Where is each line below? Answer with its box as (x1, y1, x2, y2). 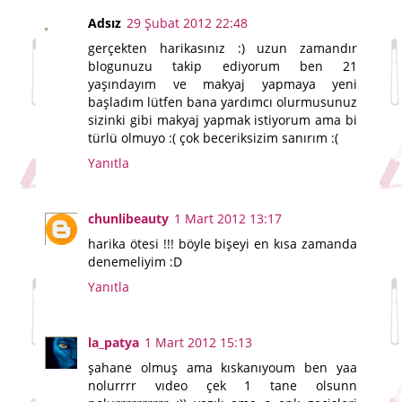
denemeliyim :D (88, 253, 182, 271)
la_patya (88, 334, 139, 352)
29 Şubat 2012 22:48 (127, 14, 248, 32)
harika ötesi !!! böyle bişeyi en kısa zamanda (88, 235, 357, 253)
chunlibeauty (88, 210, 169, 228)
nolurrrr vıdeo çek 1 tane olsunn (88, 377, 357, 395)
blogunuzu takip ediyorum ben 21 (88, 57, 357, 75)
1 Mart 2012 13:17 (174, 210, 282, 228)
